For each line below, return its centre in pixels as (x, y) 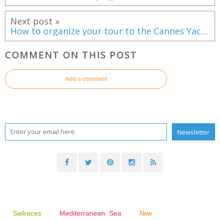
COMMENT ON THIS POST (71, 55)
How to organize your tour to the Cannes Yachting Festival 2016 (204, 31)
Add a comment (86, 79)
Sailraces (29, 213)
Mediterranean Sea (90, 213)
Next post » (35, 21)
